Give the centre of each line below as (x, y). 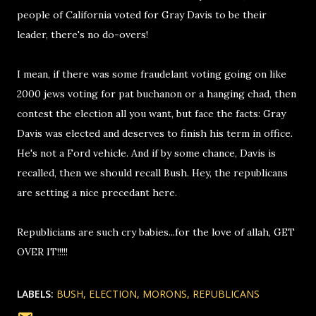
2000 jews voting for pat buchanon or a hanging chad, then (157, 94)
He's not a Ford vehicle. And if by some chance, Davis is (146, 153)
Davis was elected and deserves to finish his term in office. (155, 133)
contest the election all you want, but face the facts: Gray (151, 114)
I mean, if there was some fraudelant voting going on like (152, 74)
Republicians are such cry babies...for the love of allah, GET (156, 232)
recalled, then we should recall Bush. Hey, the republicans (152, 173)
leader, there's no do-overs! (83, 35)
